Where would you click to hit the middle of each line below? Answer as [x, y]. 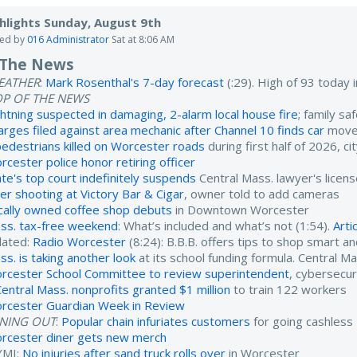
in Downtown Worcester [241, 210]
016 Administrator [69, 40]
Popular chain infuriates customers [156, 322]
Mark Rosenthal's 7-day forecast [135, 82]
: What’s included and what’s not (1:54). [226, 226]
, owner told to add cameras [262, 194]
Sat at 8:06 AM [143, 40]
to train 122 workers [289, 290]
